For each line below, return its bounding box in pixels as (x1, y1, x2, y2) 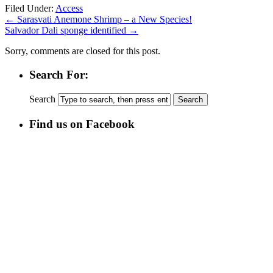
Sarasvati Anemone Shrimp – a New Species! (15, 14, 192, 25)
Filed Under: (5, 3, 55, 14)
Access (55, 3, 83, 14)
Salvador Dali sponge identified (5, 25, 129, 36)
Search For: (29, 68, 88, 82)
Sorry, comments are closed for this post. (5, 46, 160, 57)
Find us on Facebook (29, 117, 135, 130)
